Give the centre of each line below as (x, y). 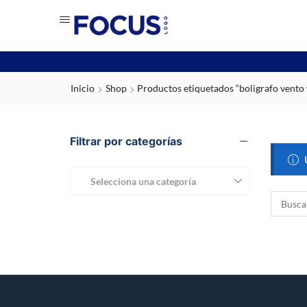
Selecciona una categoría (143, 181)
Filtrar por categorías (126, 141)
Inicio (83, 88)
